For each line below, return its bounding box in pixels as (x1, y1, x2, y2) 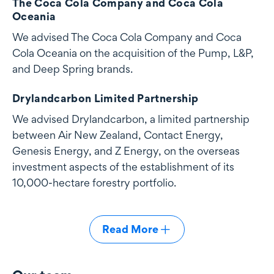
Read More (102, 222, 158, 235)
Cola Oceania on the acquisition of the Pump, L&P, (12, 46, 254, 60)
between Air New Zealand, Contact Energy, (12, 128, 223, 141)
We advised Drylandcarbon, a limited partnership (12, 112, 250, 125)
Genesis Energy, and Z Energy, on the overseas (12, 144, 240, 157)
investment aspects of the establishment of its (12, 160, 234, 173)
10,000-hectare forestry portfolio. (12, 176, 176, 189)
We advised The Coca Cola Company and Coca (12, 31, 242, 44)
